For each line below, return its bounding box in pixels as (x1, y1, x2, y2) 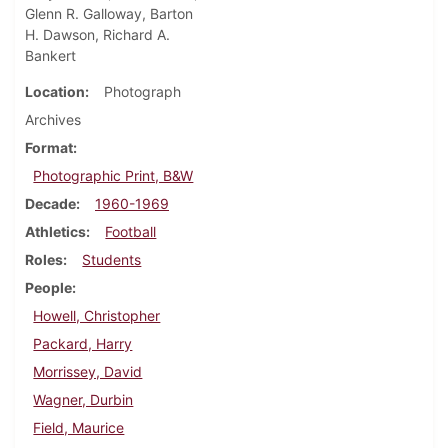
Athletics (25, 223, 86, 241)
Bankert (25, 47, 76, 65)
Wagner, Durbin (33, 391, 134, 409)
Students (82, 251, 142, 269)
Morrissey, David (33, 363, 143, 381)
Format (25, 139, 73, 157)
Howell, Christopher (33, 307, 161, 325)
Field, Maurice (33, 419, 125, 437)
